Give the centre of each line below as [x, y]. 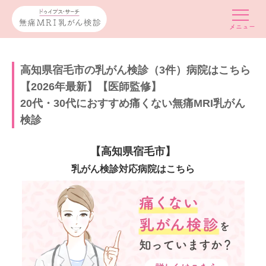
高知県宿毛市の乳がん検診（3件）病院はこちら [135, 70]
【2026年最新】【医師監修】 [91, 87]
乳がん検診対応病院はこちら [133, 169]
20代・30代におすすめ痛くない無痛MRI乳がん [133, 103]
